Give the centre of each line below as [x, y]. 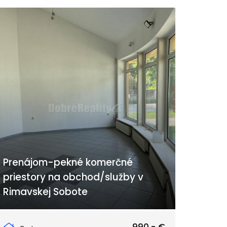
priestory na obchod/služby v [73, 177]
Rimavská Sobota [42, 219]
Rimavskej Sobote [45, 192]
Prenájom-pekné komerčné [68, 162]
